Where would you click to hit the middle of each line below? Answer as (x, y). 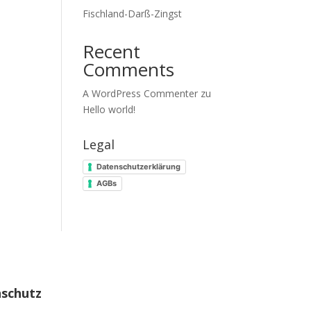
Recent (112, 51)
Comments (129, 69)
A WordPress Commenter (141, 93)
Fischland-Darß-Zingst (133, 14)
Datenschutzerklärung (139, 166)
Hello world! (109, 109)
